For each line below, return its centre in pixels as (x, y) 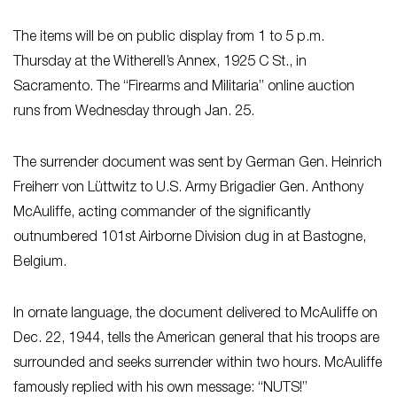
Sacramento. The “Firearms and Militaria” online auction (184, 87)
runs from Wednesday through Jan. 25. (134, 112)
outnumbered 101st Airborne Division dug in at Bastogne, (190, 238)
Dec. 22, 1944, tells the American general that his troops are (196, 339)
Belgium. (40, 263)
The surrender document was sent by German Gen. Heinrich (198, 163)
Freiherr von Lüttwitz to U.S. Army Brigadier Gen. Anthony (188, 188)
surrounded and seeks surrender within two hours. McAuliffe (198, 364)
